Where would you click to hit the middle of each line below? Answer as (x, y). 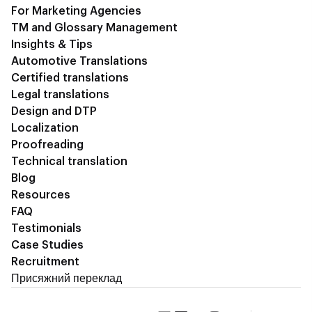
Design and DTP (54, 111)
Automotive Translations (79, 61)
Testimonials (46, 228)
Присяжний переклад (67, 278)
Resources (41, 195)
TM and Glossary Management (94, 28)
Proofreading (47, 145)
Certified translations (70, 78)
